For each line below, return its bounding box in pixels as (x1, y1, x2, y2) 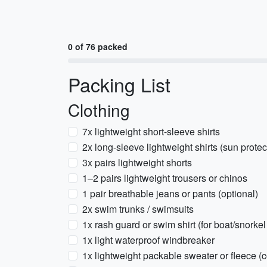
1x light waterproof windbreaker (82, 233, 215, 247)
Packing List (68, 70, 170, 98)
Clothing (68, 98, 130, 122)
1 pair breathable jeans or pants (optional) (82, 187, 258, 200)
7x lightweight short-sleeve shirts (82, 125, 220, 138)
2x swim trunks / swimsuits (82, 202, 194, 216)
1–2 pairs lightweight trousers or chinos (82, 171, 247, 185)
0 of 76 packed (68, 41, 128, 52)
